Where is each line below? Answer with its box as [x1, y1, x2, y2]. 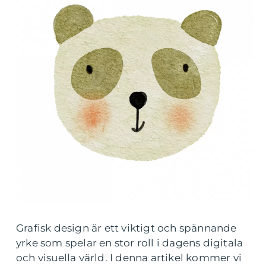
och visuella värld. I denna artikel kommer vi [16, 252, 242, 264]
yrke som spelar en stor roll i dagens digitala [16, 237, 243, 249]
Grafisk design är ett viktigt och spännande [16, 222, 237, 234]
